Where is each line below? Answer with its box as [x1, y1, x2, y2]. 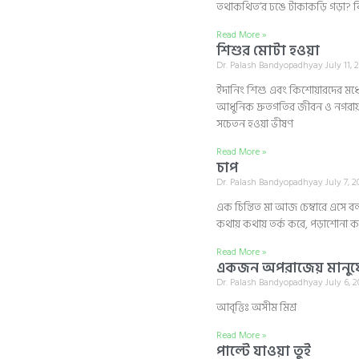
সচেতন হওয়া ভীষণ [216, 115, 293, 134]
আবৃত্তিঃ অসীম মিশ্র [216, 298, 296, 317]
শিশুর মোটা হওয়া [216, 39, 320, 63]
